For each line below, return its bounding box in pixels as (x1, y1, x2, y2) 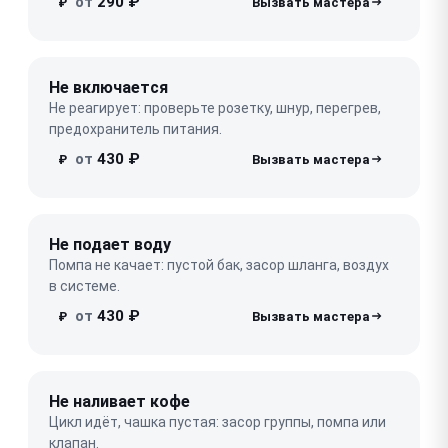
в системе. (49, 277, 120, 294)
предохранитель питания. (49, 120, 222, 137)
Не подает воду (49, 234, 171, 254)
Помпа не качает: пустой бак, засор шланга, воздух (49, 256, 389, 273)
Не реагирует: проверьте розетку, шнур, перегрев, (49, 99, 381, 116)
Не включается (49, 77, 168, 97)
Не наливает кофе (49, 391, 190, 411)
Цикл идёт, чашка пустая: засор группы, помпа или (49, 413, 386, 430)
